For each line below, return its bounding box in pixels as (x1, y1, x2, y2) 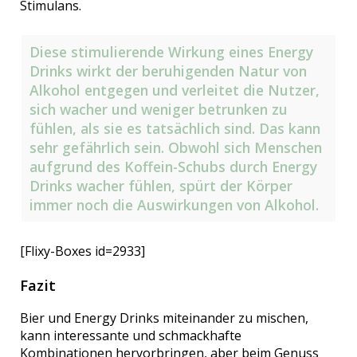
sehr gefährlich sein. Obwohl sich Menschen (29, 137, 323, 157)
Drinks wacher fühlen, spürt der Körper (29, 175, 293, 195)
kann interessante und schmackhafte (20, 327, 242, 345)
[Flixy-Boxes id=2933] (20, 241, 146, 260)
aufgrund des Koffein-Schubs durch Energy (29, 156, 318, 176)
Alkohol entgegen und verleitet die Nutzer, (29, 80, 320, 100)
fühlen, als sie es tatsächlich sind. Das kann (29, 118, 321, 138)
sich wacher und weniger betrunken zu (29, 99, 288, 119)
